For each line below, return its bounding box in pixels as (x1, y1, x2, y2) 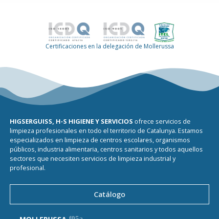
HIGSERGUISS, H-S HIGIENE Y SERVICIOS (10, 116, 133, 126)
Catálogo (94, 189, 125, 199)
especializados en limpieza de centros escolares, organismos (10, 135, 190, 144)
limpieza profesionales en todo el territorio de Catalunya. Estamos (10, 126, 203, 135)
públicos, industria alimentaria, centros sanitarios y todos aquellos (10, 144, 203, 153)
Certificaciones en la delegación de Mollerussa (45, 42, 174, 51)
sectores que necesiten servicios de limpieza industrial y (10, 153, 175, 163)
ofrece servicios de (133, 116, 191, 126)
